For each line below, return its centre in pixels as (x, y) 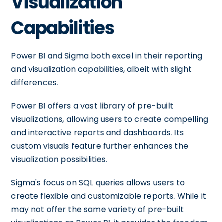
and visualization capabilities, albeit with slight (101, 69)
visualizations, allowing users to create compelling (110, 119)
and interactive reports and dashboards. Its (97, 133)
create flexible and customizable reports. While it (109, 196)
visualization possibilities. (59, 159)
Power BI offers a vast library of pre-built (92, 106)
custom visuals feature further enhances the (100, 146)
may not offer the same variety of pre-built (97, 209)
